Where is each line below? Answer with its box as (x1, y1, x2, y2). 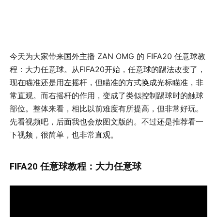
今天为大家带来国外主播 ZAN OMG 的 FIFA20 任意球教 (10, 51, 205, 61)
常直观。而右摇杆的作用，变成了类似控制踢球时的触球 (10, 91, 203, 100)
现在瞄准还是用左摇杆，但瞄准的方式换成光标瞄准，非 (10, 77, 203, 87)
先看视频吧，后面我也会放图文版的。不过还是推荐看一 (10, 117, 203, 126)
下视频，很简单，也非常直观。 (10, 130, 118, 139)
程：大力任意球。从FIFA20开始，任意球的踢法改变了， (10, 64, 205, 74)
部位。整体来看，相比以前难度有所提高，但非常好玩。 (10, 104, 203, 113)
